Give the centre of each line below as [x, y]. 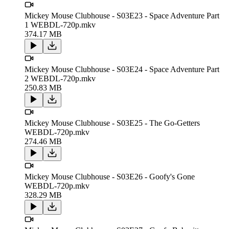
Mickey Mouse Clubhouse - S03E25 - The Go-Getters [112, 123]
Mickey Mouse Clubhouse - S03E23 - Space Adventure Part [122, 15]
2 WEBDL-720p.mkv [60, 78]
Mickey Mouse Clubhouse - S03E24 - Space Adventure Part [122, 69]
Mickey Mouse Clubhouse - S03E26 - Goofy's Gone [110, 176]
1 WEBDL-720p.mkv [60, 25]
